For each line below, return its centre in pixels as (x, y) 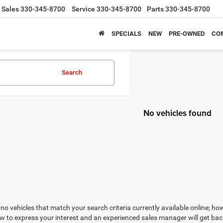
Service (83, 9)
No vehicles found (177, 113)
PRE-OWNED (187, 34)
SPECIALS (126, 34)
